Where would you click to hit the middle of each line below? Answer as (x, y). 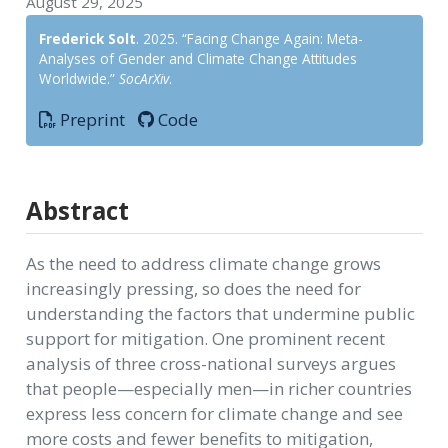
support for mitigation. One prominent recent (205, 339)
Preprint (91, 120)
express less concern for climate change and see (214, 414)
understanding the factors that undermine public (220, 314)
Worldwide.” (79, 78)
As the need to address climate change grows (203, 264)
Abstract (77, 210)
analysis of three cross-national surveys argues (210, 364)
